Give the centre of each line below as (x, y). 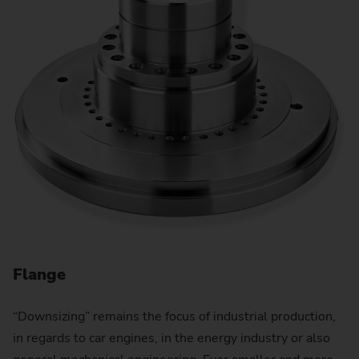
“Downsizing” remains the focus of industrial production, (174, 317)
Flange (39, 275)
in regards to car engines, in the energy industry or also (171, 339)
